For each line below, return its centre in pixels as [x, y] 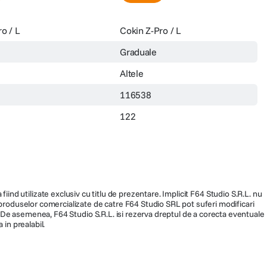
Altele [132, 73]
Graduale [138, 52]
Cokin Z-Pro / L [150, 30]
